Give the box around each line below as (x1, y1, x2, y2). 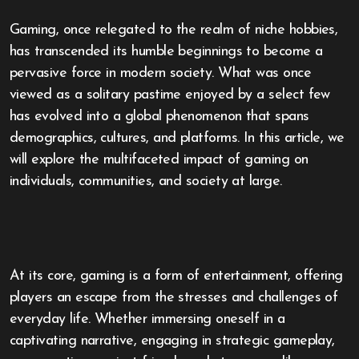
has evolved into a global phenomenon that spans (10, 109, 309, 124)
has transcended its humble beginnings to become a (10, 44, 323, 59)
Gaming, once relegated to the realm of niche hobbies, (10, 22, 20, 38)
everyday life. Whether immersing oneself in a (10, 312, 285, 327)
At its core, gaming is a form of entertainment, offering (10, 268, 343, 284)
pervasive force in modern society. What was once (10, 66, 312, 81)
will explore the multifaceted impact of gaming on (10, 152, 309, 167)
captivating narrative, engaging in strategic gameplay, (10, 333, 335, 349)
